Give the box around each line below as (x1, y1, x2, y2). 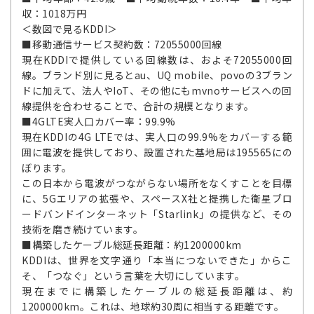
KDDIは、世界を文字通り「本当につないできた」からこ (22, 253, 292, 267)
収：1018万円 (22, 6, 86, 20)
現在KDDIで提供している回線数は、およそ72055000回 (22, 53, 292, 67)
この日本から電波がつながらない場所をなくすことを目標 (22, 176, 292, 190)
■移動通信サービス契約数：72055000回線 (22, 37, 222, 51)
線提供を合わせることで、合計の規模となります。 (22, 99, 254, 113)
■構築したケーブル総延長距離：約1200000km (22, 238, 242, 252)
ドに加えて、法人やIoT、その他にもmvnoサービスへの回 (22, 83, 292, 97)
